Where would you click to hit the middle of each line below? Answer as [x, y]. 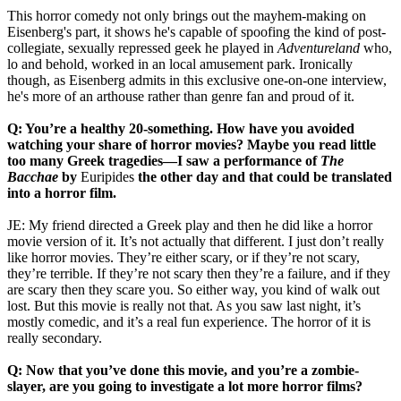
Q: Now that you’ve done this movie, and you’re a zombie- [183, 370]
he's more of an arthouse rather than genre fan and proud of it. [181, 96]
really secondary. [55, 337]
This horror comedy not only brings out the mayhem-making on [187, 15]
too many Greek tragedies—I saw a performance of [164, 160]
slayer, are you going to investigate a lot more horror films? [185, 386]
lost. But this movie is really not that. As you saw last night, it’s [184, 305]
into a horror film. [62, 192]
